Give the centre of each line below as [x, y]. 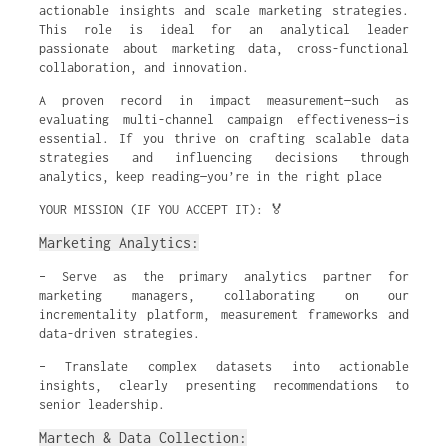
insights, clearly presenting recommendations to [224, 385]
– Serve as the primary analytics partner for [224, 276]
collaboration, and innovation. [144, 67]
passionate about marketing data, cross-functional [224, 48]
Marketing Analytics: [119, 242]
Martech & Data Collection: [143, 437]
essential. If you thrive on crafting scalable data [224, 138]
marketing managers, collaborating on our [224, 295]
